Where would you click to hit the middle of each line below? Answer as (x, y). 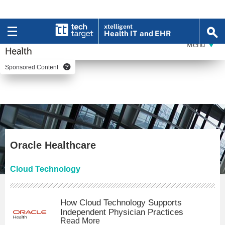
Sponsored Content (32, 67)
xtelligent (119, 27)
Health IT (121, 33)
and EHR (155, 33)
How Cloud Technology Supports (121, 203)
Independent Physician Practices (122, 212)
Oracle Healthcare (53, 145)
